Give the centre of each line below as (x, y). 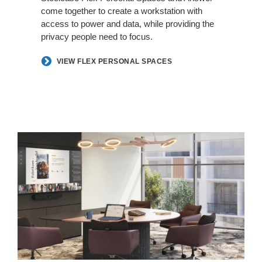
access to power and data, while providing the (127, 24)
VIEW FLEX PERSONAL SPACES (114, 62)
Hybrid (31, 138)
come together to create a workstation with (122, 11)
